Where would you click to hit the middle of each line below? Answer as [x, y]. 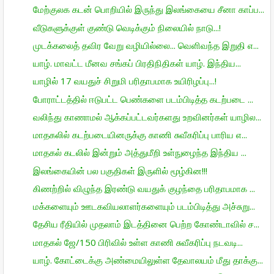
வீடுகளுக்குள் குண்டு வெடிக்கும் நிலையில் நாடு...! [127, 27]
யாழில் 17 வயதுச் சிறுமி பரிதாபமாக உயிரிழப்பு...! [124, 81]
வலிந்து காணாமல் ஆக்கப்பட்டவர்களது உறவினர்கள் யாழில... [147, 117]
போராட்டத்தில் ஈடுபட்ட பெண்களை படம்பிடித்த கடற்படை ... [143, 99]
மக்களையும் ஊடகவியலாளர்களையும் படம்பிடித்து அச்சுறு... [144, 206]
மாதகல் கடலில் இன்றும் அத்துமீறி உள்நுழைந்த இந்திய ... [139, 153]
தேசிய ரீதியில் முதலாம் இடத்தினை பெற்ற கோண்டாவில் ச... [146, 224]
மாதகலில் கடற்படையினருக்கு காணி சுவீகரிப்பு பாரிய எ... [140, 135]
